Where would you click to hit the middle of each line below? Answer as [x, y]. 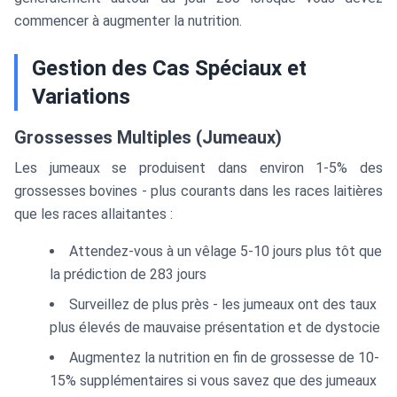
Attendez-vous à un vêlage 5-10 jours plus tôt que [226, 251]
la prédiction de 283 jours [128, 274]
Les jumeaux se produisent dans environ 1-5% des [198, 168]
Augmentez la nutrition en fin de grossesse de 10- [224, 358]
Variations [81, 97]
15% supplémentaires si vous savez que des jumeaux [213, 381]
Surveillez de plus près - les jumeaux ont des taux [223, 304]
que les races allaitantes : [93, 214]
